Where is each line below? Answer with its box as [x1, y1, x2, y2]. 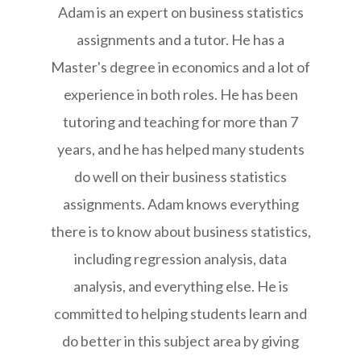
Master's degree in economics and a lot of [51, 57, 310, 76]
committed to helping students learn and [54, 304, 307, 322]
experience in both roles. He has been [63, 85, 298, 103]
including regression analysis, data [74, 249, 287, 268]
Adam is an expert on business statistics [57, 2, 304, 21]
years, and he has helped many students [56, 139, 305, 158]
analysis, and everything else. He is [73, 276, 288, 295]
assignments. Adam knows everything [62, 194, 299, 213]
